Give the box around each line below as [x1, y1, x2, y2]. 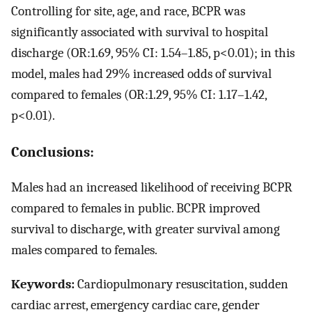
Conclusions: [11, 143, 94, 160]
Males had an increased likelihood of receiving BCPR [11, 179, 292, 195]
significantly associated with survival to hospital [11, 24, 268, 40]
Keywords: [11, 276, 75, 292]
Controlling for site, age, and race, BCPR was [11, 3, 245, 19]
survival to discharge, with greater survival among [11, 221, 280, 237]
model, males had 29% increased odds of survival [11, 66, 272, 82]
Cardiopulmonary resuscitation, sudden [75, 276, 288, 292]
